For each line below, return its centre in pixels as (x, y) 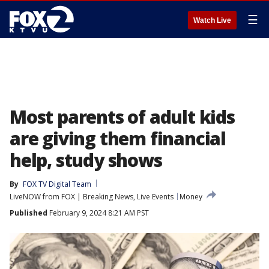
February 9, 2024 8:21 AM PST (98, 213)
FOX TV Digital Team (57, 184)
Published (29, 213)
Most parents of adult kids (122, 117)
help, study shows (86, 160)
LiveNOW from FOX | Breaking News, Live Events (92, 197)
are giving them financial (118, 138)
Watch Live (212, 20)
